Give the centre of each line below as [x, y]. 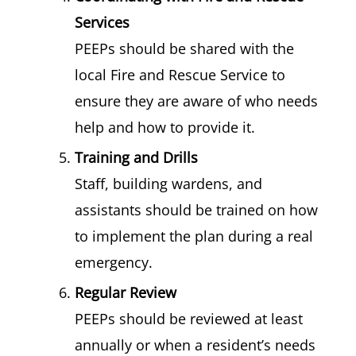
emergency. [114, 262]
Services [102, 22]
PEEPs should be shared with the [184, 48]
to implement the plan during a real [194, 236]
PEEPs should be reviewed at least [189, 319]
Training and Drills [136, 157]
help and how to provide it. [165, 127]
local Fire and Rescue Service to [180, 75]
